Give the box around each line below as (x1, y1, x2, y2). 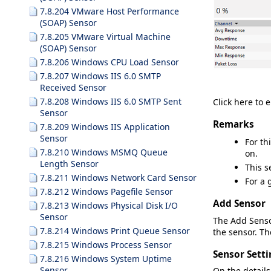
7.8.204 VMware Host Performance (40, 5, 179, 17)
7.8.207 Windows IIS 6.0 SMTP (40, 70, 161, 82)
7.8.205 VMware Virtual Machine (40, 31, 171, 42)
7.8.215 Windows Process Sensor (40, 239, 172, 250)
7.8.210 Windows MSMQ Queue (40, 146, 168, 158)
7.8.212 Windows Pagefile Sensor (40, 186, 173, 197)
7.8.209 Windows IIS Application (40, 121, 170, 132)
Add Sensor (213, 197, 266, 211)
